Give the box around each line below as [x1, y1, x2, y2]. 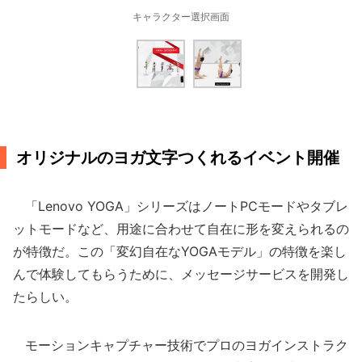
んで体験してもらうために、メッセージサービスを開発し [13, 266, 349, 282]
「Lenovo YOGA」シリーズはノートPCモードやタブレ [13, 198, 348, 214]
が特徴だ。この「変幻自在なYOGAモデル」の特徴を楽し [13, 243, 347, 259]
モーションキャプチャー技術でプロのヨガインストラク [13, 337, 348, 353]
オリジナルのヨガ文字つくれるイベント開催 [16, 148, 339, 167]
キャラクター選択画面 [133, 11, 229, 23]
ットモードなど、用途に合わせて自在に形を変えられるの [13, 221, 349, 237]
